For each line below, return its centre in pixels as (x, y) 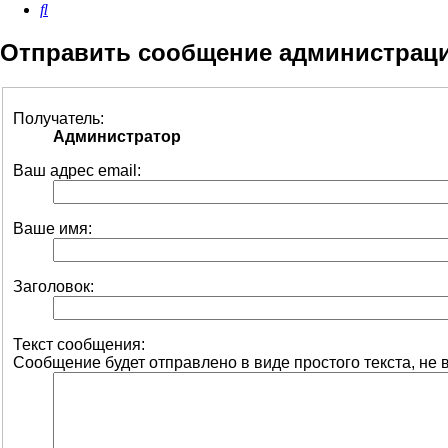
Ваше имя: (52, 228)
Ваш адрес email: (77, 170)
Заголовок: (53, 286)
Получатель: (58, 118)
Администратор (117, 136)
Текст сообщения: (79, 344)
